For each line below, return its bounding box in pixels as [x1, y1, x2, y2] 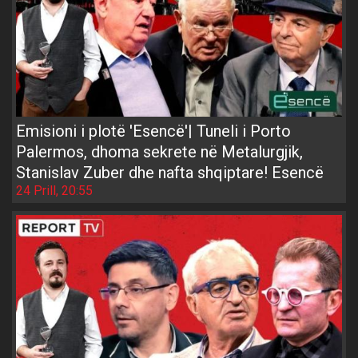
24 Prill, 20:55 [16, 182, 93, 198]
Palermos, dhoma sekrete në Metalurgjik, [16, 141, 303, 161]
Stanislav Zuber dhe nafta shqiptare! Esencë [16, 162, 324, 182]
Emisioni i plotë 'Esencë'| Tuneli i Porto [16, 121, 291, 141]
